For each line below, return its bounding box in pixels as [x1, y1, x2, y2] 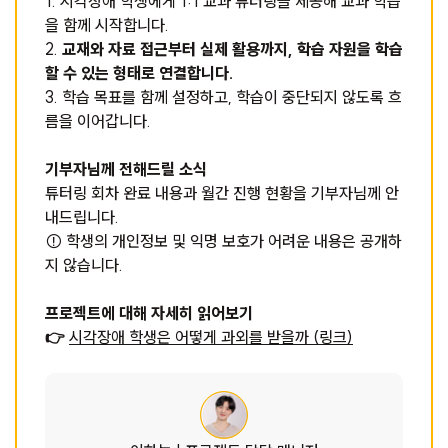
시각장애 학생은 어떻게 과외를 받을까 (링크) [69, 327, 353, 347]
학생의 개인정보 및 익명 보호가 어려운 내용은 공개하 [62, 231, 402, 251]
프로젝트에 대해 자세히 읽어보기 [45, 303, 253, 323]
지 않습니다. [45, 255, 123, 275]
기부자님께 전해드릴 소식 [45, 159, 207, 179]
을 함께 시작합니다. [45, 15, 169, 35]
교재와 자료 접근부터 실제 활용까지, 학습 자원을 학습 [62, 39, 403, 59]
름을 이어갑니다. [45, 111, 151, 131]
